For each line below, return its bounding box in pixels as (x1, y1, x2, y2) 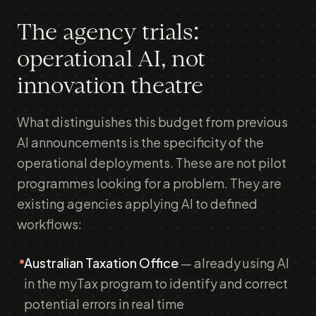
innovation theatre (17, 75, 203, 98)
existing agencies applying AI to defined (17, 195, 257, 212)
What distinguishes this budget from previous (17, 114, 288, 130)
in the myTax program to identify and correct (24, 275, 288, 291)
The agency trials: (17, 22, 200, 44)
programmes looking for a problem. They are (17, 175, 281, 191)
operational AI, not (17, 49, 205, 71)
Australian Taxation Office (24, 255, 178, 271)
